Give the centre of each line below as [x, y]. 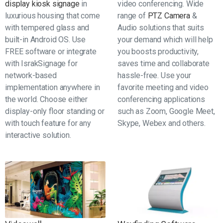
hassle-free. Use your [154, 76]
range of [133, 16]
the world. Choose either [47, 100]
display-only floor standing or [55, 111]
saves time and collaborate [164, 64]
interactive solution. [38, 135]
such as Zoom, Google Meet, [166, 111]
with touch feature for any [48, 123]
